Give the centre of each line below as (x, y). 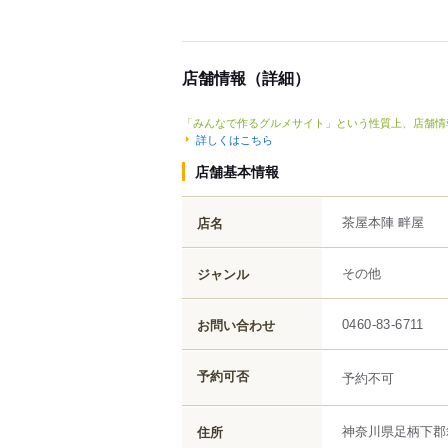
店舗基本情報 (237, 170)
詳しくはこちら (234, 138)
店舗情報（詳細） (246, 77)
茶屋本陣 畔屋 (383, 221)
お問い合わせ (236, 324)
